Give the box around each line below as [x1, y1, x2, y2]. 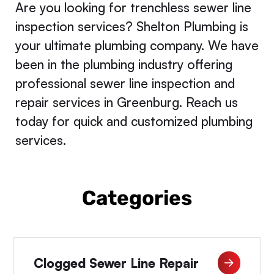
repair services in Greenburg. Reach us [15, 94, 238, 110]
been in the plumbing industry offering [15, 56, 232, 72]
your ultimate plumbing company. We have [15, 37, 259, 53]
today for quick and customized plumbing [15, 113, 253, 129]
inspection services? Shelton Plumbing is [15, 18, 248, 34]
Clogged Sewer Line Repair [33, 255, 199, 272]
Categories [82, 185, 192, 210]
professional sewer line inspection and [15, 75, 235, 91]
